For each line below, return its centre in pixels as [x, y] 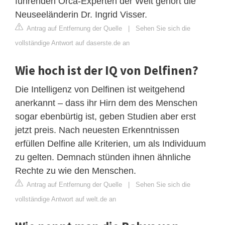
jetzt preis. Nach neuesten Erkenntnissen [97, 130]
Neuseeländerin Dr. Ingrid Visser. [81, 14]
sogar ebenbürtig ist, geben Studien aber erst [105, 116]
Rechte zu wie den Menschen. [76, 171]
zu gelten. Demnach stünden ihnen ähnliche [103, 157]
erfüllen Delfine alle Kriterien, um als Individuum [110, 143]
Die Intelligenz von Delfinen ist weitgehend [100, 89]
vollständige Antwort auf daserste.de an [72, 43]
